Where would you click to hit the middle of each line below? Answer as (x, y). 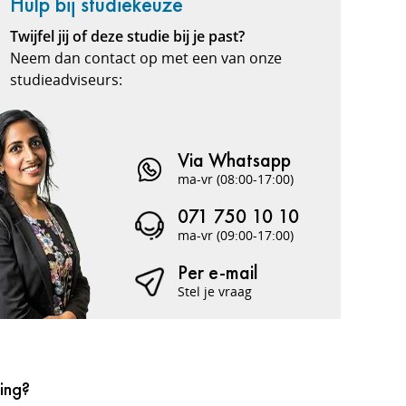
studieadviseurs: (66, 80)
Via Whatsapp (234, 160)
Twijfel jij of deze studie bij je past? (127, 36)
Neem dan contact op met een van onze (146, 58)
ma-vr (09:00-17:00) (236, 235)
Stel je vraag (215, 291)
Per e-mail (218, 272)
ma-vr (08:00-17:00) (236, 179)
